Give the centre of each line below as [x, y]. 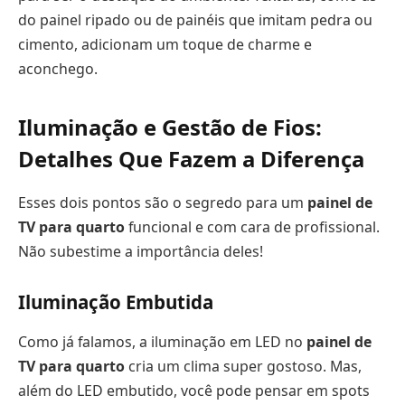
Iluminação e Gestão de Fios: [170, 127]
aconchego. [58, 69]
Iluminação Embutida [116, 302]
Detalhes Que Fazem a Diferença [191, 158]
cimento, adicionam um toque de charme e [165, 45]
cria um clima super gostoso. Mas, [243, 366]
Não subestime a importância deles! [141, 251]
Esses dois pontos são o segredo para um [163, 202]
